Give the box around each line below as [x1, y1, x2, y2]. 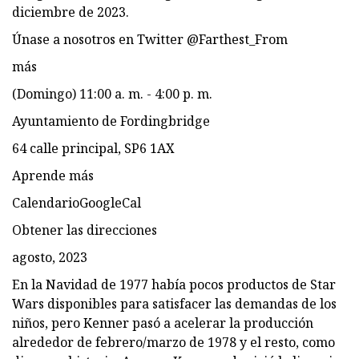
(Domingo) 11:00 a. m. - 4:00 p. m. [12, 84, 212, 103]
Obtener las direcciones [12, 220, 157, 239]
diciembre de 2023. [12, 2, 129, 21]
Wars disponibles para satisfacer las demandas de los [12, 294, 337, 313]
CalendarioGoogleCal [12, 193, 141, 212]
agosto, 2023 [12, 248, 87, 266]
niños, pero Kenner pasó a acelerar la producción [12, 313, 313, 332]
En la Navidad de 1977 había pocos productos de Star [12, 275, 336, 293]
